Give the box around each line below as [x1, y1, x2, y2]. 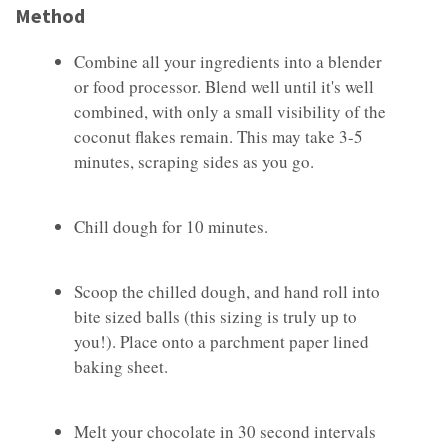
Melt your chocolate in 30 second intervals [74, 419, 376, 443]
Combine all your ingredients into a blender [74, 49, 382, 73]
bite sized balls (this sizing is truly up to [74, 304, 357, 328]
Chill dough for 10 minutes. [74, 214, 268, 238]
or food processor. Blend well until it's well [74, 74, 374, 98]
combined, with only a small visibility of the [74, 99, 386, 123]
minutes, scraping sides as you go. [74, 149, 314, 173]
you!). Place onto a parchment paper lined [74, 329, 369, 353]
